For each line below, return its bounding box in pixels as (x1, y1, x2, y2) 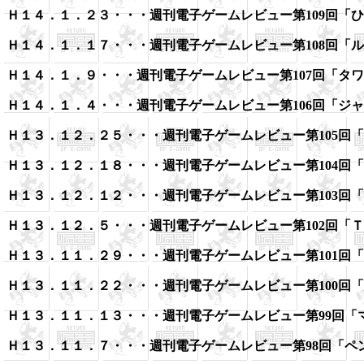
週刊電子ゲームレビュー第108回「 (149, 38, 351, 52)
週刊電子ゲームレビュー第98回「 (149, 339, 344, 353)
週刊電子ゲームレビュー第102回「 (149, 219, 351, 232)
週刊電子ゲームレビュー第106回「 (136, 98, 338, 112)
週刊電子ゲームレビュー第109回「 (149, 8, 351, 22)
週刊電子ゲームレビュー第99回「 (162, 309, 357, 323)
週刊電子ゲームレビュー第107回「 (136, 68, 338, 82)
